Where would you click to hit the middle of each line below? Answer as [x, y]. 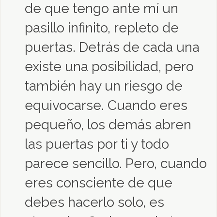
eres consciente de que [99, 183]
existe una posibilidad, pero [109, 67]
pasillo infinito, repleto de [102, 28]
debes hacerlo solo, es [94, 202]
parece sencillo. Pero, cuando [116, 163]
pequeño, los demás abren [108, 125]
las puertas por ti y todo [97, 144]
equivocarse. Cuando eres [106, 105]
